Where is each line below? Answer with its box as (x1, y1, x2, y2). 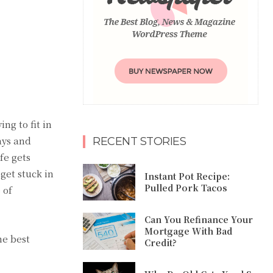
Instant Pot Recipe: (144, 170, 230, 183)
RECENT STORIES (93, 134, 186, 148)
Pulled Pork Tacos (144, 182, 228, 194)
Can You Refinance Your (144, 213, 253, 226)
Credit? (144, 236, 177, 249)
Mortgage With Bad (144, 225, 233, 238)
